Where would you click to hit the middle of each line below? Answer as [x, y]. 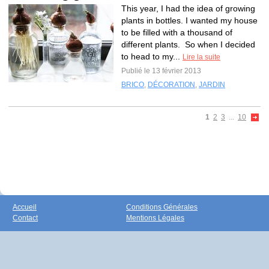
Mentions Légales [155, 218]
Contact [25, 218]
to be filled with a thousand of [177, 32]
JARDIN [212, 85]
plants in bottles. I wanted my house [189, 20]
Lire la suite [201, 57]
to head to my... [152, 56]
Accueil [25, 207]
